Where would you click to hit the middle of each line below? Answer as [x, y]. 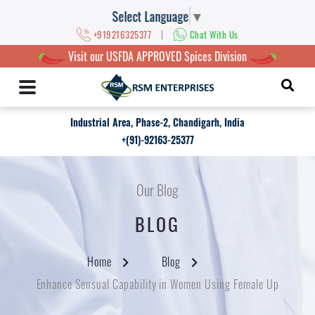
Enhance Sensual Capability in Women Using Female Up [157, 284]
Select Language [150, 16]
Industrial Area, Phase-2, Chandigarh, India [157, 122]
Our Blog [157, 190]
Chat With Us [214, 34]
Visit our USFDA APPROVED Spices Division [157, 57]
